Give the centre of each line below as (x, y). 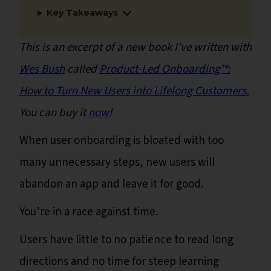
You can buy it (54, 113)
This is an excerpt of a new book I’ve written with (135, 48)
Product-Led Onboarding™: (165, 70)
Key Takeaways (82, 13)
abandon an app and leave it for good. (113, 184)
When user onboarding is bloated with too (122, 141)
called (82, 70)
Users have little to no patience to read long (126, 240)
